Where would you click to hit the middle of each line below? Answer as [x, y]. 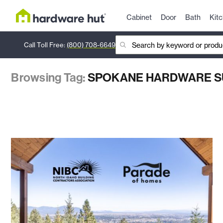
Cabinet [139, 17]
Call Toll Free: [45, 45]
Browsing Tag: [49, 77]
